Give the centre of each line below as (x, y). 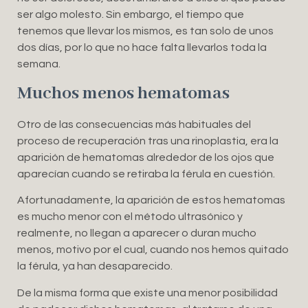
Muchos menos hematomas (123, 93)
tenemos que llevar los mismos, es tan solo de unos (145, 31)
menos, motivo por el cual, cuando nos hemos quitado (153, 250)
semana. (39, 64)
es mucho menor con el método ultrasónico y (130, 217)
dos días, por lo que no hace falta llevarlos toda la (142, 48)
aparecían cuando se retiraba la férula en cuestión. (146, 174)
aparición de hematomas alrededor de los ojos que (146, 157)
